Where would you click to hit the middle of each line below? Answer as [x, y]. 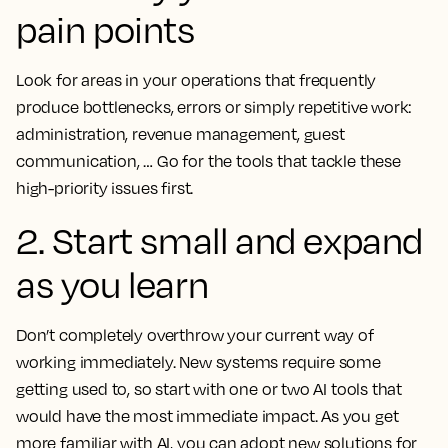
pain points [105, 29]
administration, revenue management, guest [180, 134]
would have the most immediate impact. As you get [207, 416]
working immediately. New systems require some [198, 362]
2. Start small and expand [220, 240]
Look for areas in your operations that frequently [196, 80]
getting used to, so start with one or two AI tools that [209, 389]
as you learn [112, 284]
